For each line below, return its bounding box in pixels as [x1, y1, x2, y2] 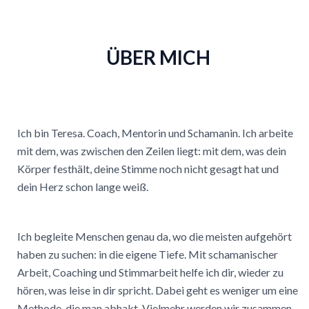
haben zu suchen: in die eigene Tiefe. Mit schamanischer [17, 248, 278, 261]
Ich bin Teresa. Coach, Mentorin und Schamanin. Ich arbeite [17, 126, 293, 139]
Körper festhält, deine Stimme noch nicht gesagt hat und [17, 161, 279, 175]
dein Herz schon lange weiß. [17, 179, 148, 193]
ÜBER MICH [106, 46, 210, 70]
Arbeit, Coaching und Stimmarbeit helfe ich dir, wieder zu [17, 266, 283, 279]
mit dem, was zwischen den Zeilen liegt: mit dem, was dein [17, 143, 286, 157]
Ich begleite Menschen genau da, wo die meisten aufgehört [17, 230, 292, 243]
